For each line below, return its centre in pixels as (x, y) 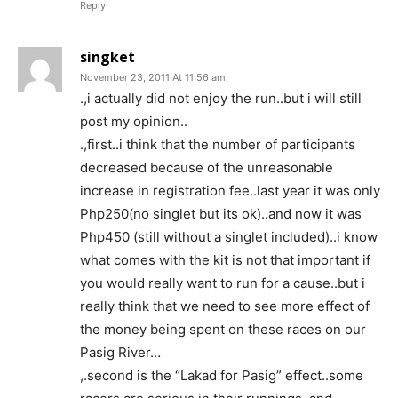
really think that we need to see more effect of (225, 306)
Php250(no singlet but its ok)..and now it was (221, 213)
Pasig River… (120, 352)
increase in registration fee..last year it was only (230, 190)
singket (107, 56)
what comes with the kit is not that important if (225, 259)
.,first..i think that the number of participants (218, 144)
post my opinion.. (134, 121)
